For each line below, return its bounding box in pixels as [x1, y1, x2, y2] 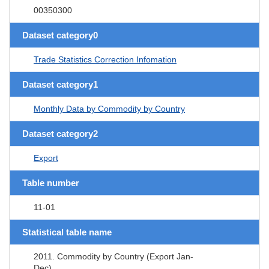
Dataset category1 [22, 79, 98, 89]
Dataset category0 [22, 29, 98, 40]
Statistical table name [22, 226, 112, 237]
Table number [22, 177, 79, 188]
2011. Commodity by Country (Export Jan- [34, 251, 193, 261]
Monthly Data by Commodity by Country [34, 103, 185, 113]
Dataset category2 [22, 128, 98, 139]
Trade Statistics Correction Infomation [34, 54, 177, 64]
